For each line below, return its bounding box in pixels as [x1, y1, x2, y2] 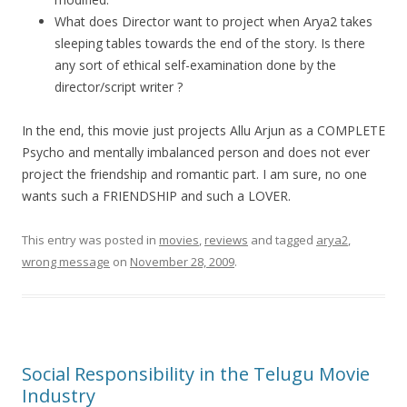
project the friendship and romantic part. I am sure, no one [22, 165, 367, 184]
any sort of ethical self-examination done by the [55, 56, 336, 74]
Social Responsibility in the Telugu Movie [22, 362, 370, 387]
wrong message [22, 253, 110, 271]
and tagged [248, 232, 316, 249]
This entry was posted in [22, 232, 159, 249]
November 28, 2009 [130, 253, 234, 271]
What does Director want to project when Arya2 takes [55, 13, 372, 31]
